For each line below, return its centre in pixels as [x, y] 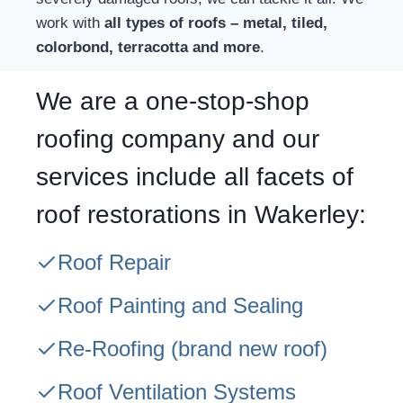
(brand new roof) [246, 349]
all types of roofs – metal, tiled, [216, 23]
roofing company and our [178, 139]
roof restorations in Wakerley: [201, 215]
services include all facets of [195, 177]
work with [70, 23]
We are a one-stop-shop [173, 102]
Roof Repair [114, 263]
